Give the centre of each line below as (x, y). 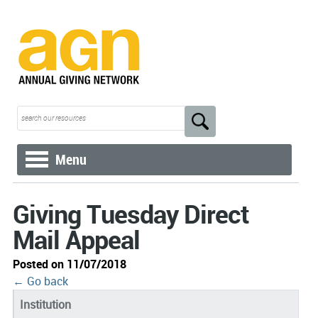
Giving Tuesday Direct (131, 214)
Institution (45, 305)
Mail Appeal (76, 239)
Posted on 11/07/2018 (69, 264)
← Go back (40, 281)
